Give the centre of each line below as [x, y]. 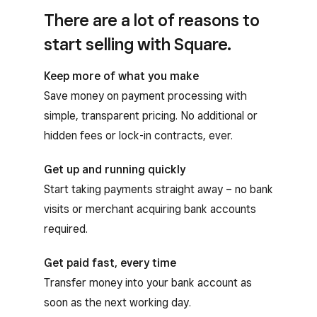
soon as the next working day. [117, 302]
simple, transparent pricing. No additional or [151, 115]
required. [66, 229]
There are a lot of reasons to [152, 20]
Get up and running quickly [115, 169]
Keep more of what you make [121, 76]
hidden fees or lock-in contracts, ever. [138, 135]
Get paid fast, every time [110, 263]
